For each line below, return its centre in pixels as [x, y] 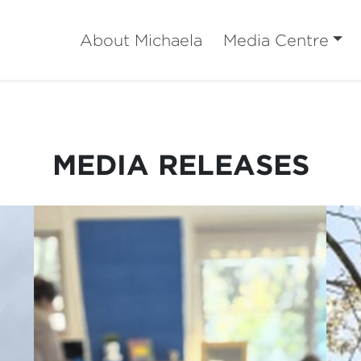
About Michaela [141, 39]
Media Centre [276, 39]
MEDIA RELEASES [180, 164]
